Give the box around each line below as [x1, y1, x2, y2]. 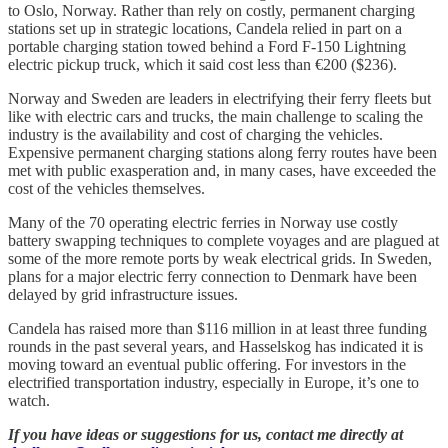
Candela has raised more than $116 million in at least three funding [8, 319, 427, 337]
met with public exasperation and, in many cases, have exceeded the [8, 161, 436, 179]
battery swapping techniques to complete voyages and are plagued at [8, 231, 439, 249]
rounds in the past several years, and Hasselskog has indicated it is [8, 337, 423, 355]
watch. [8, 391, 50, 409]
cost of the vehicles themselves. [8, 179, 205, 197]
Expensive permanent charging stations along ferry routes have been [8, 143, 437, 161]
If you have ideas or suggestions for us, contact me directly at [8, 425, 403, 443]
